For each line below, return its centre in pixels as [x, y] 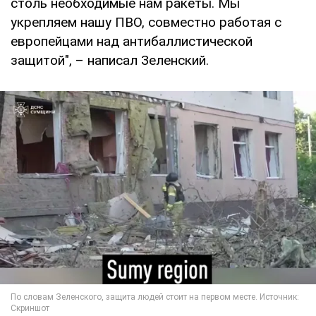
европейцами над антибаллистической [132, 42]
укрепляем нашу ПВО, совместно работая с [146, 23]
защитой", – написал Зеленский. [110, 61]
